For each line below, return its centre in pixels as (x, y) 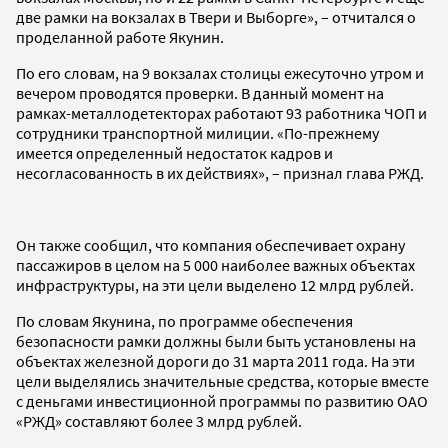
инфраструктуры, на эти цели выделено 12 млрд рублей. (215, 284)
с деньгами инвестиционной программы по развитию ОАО (222, 400)
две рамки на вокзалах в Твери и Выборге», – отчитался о (216, 16)
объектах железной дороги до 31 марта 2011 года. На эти (215, 360)
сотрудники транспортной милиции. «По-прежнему (197, 132)
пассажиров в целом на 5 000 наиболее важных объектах (215, 264)
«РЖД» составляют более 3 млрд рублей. (159, 420)
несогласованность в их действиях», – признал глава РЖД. (220, 172)
